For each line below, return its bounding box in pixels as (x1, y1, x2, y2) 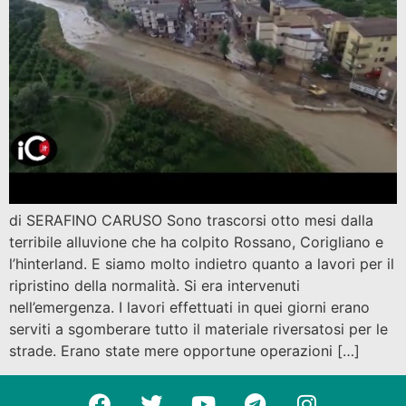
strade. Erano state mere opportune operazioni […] (9, 342, 360, 361)
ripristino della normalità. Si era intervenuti (9, 276, 300, 295)
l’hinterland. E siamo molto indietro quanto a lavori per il (9, 255, 394, 274)
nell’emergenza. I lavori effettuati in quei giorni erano (9, 298, 370, 317)
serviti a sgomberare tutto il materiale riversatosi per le (9, 320, 388, 339)
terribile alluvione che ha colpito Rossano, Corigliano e (9, 233, 383, 252)
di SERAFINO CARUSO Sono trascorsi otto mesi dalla (9, 211, 373, 230)
